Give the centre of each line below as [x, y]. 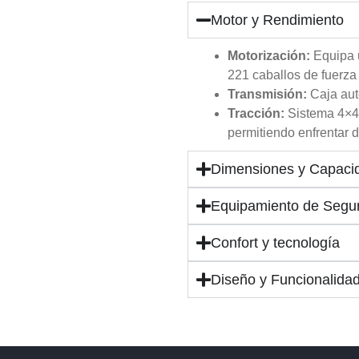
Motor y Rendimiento [277, 20]
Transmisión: [267, 95]
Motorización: [269, 56]
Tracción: [256, 114]
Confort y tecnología [275, 243]
